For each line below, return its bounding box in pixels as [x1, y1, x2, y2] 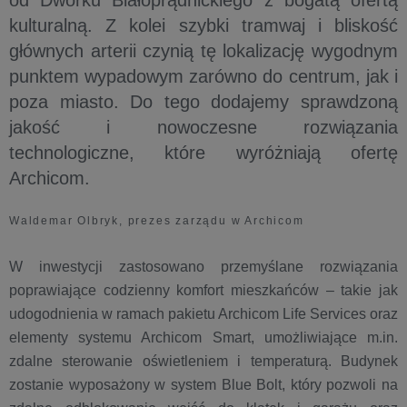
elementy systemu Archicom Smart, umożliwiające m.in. [9, 330, 398, 345]
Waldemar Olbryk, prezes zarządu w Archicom [9, 214, 304, 227]
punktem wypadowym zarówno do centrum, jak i [9, 66, 398, 86]
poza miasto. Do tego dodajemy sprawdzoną [9, 92, 398, 112]
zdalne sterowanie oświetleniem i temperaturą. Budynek [9, 353, 398, 369]
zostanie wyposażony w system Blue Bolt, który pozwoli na [9, 377, 398, 392]
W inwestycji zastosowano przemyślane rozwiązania [9, 259, 398, 274]
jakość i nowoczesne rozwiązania [9, 117, 398, 137]
